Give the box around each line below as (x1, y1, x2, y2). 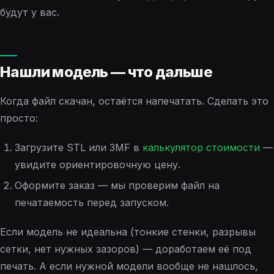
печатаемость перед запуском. (15, 196, 169, 209)
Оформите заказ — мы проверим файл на (15, 179, 220, 191)
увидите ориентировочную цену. (15, 158, 180, 171)
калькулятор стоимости (143, 141, 260, 154)
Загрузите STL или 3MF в (15, 141, 143, 154)
